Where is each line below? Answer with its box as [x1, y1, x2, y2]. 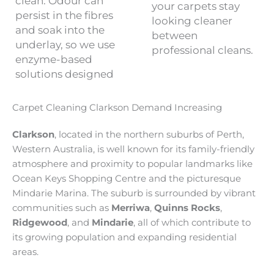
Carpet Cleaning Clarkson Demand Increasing [12, 102, 222, 113]
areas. [12, 246, 39, 257]
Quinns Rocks [154, 202, 220, 213]
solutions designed [15, 68, 114, 81]
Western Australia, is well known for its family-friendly [12, 143, 254, 155]
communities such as [12, 202, 111, 213]
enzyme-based [15, 53, 92, 66]
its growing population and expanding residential [12, 231, 237, 243]
